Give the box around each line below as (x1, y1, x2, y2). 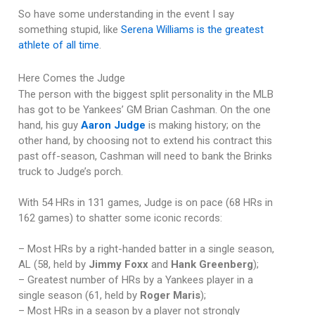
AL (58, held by (18, 258, 89, 271)
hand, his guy (18, 119, 81, 132)
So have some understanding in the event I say (18, 8, 234, 21)
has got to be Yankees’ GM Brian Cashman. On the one (18, 103, 271, 117)
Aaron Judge (80, 119, 146, 132)
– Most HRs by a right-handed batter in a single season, (18, 243, 274, 256)
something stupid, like (18, 23, 121, 37)
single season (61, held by (18, 289, 140, 302)
